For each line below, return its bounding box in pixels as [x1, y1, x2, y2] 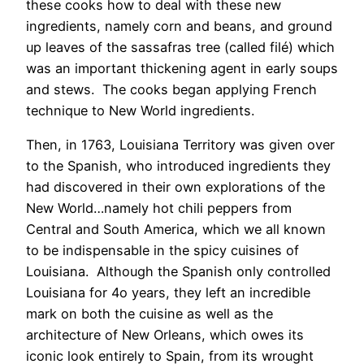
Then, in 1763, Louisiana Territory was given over [26, 136, 335, 153]
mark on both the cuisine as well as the [26, 305, 273, 322]
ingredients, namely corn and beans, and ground [26, 17, 332, 34]
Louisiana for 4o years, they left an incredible [26, 284, 310, 301]
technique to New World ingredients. [26, 102, 254, 119]
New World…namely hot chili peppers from [26, 199, 292, 216]
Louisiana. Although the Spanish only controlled [26, 262, 331, 279]
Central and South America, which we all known [26, 220, 326, 237]
